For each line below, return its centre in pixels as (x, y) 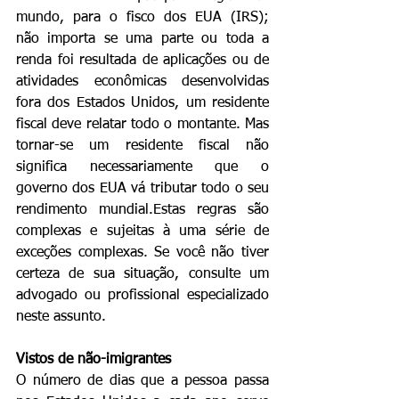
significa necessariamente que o (142, 167)
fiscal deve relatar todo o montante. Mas (142, 125)
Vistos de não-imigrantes (94, 360)
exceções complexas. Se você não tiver (142, 253)
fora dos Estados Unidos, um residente (142, 103)
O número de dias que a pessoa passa (142, 381)
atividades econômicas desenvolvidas (142, 82)
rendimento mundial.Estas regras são (142, 210)
